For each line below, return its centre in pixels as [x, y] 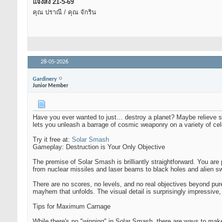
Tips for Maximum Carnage [72, 207]
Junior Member [51, 86]
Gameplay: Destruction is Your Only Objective [99, 147]
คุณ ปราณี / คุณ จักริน [64, 12]
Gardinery [45, 79]
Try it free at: [52, 140]
